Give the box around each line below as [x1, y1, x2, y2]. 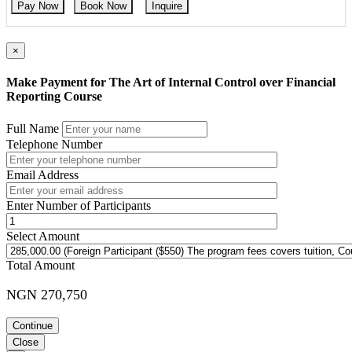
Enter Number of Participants [6, 198, 151, 212]
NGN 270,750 [6, 286, 87, 302]
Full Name [6, 121, 59, 135]
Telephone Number [6, 137, 102, 151]
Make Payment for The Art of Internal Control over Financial [6, 75, 335, 90]
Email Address [6, 167, 79, 181]
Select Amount [6, 229, 79, 243]
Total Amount [6, 258, 75, 272]
